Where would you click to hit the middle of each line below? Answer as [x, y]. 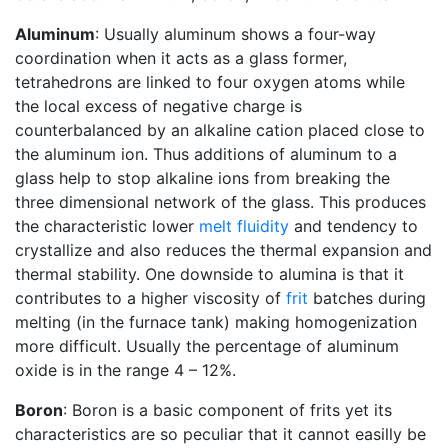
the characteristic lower [107, 226]
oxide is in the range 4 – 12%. [125, 370]
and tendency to [353, 226]
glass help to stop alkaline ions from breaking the [202, 178]
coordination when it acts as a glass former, [181, 58]
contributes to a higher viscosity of [150, 298]
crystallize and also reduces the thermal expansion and [223, 250]
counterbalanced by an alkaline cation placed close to [220, 130]
